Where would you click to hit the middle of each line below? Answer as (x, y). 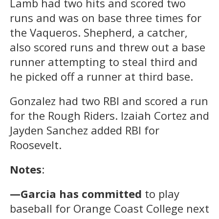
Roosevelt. (36, 144)
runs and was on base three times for (106, 17)
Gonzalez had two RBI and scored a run (109, 100)
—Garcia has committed (76, 193)
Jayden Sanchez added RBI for (85, 130)
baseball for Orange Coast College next (109, 208)
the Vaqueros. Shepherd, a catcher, (99, 32)
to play (161, 193)
